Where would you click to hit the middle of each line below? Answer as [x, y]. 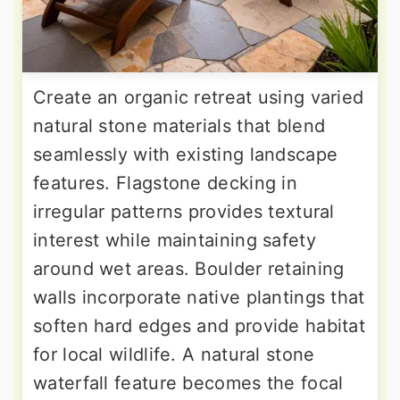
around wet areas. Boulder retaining [189, 268]
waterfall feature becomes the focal [188, 383]
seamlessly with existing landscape [186, 154]
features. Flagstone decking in [165, 183]
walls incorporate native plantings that [199, 297]
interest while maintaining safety [175, 240]
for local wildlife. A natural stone [174, 354]
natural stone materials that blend [179, 125]
